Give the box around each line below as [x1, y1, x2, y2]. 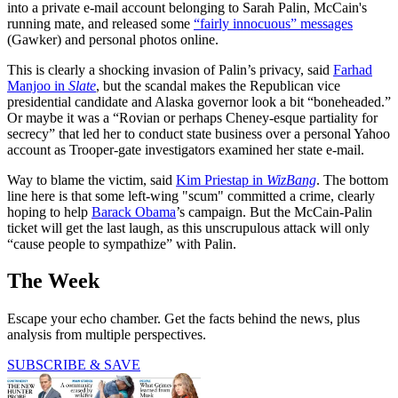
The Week [7, 269, 99, 293]
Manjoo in [7, 77, 68, 93]
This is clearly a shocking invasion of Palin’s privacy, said [7, 61, 333, 77]
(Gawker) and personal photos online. [7, 31, 219, 47]
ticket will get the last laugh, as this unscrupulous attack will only [7, 219, 370, 235]
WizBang [267, 171, 316, 187]
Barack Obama [92, 203, 176, 219]
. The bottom [316, 171, 388, 187]
